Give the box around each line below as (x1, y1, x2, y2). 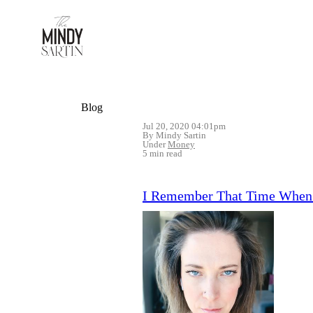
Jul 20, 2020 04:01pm (143, 121, 226, 132)
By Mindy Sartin (143, 130, 206, 141)
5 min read (143, 148, 182, 159)
